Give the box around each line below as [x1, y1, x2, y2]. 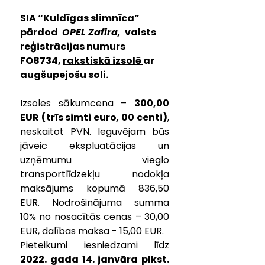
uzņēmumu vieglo [20, 153, 169, 167]
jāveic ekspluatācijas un [20, 138, 169, 153]
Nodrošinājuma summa [52, 195, 169, 209]
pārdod [20, 25, 60, 39]
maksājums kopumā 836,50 [20, 181, 169, 195]
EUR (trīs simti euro [20, 110, 117, 124]
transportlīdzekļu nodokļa [20, 167, 169, 181]
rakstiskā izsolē [63, 53, 143, 67]
